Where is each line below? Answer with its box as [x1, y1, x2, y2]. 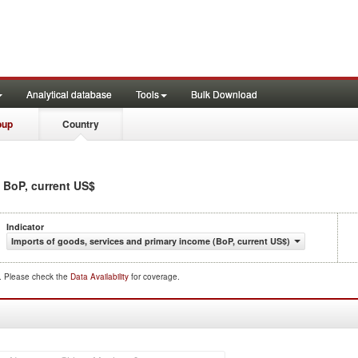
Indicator [6, 221, 44, 233]
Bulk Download [191, 87, 257, 101]
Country [62, 117, 99, 131]
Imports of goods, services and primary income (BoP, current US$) [11, 235, 290, 247]
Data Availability [70, 271, 131, 282]
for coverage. [131, 271, 180, 282]
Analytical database [26, 87, 112, 101]
